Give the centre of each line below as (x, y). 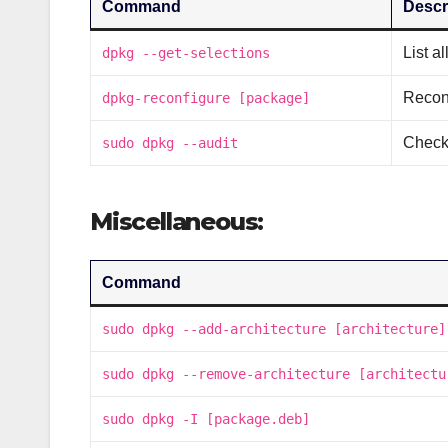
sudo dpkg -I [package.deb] (206, 418)
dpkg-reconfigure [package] (206, 98)
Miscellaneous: (177, 222)
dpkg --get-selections (186, 53)
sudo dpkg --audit (170, 143)
